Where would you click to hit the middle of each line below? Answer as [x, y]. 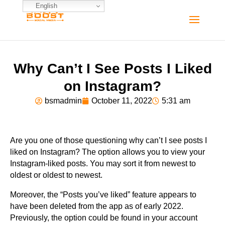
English [45, 6]
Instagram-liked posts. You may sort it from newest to [103, 163]
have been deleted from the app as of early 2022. [97, 206]
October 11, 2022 [122, 101]
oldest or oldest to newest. [56, 175]
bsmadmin [63, 101]
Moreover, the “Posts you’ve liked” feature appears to [103, 195]
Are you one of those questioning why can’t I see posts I [108, 140]
